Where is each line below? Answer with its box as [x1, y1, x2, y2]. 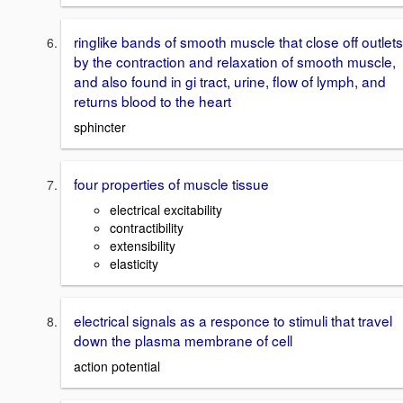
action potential [74, 356, 160, 375]
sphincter [74, 118, 126, 137]
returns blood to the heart [74, 91, 231, 112]
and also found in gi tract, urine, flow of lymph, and [74, 71, 386, 92]
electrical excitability [110, 200, 222, 219]
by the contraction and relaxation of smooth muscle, [74, 51, 396, 72]
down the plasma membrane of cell [74, 329, 292, 350]
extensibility [110, 236, 175, 255]
